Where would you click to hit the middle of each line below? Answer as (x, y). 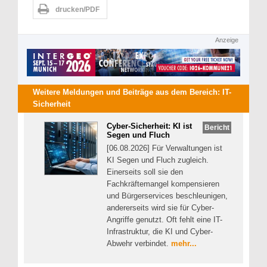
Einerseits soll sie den (145, 172)
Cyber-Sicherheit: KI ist (149, 126)
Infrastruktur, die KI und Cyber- (160, 231)
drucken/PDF (77, 10)
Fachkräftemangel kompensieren (163, 184)
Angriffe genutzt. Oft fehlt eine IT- (164, 219)
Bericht (217, 127)
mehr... (184, 243)
